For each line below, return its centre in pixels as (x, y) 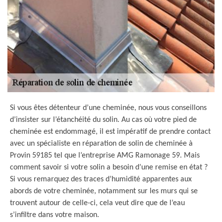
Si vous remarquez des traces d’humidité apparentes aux (101, 179)
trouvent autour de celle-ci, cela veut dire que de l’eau (97, 203)
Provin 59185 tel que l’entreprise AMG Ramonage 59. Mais (105, 156)
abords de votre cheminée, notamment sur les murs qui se (104, 191)
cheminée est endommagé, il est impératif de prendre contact (110, 132)
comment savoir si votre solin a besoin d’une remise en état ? (109, 167)
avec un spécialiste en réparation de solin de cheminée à (101, 144)
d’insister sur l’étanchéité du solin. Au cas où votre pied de (103, 120)
